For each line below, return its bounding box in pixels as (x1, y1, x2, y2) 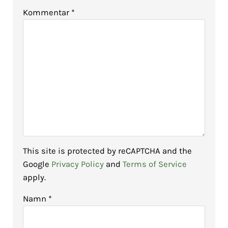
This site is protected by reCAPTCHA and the (22, 146, 192, 156)
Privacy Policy (51, 159, 104, 169)
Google (22, 159, 51, 169)
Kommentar (22, 7, 71, 17)
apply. (22, 173, 46, 183)
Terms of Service (122, 159, 187, 169)
